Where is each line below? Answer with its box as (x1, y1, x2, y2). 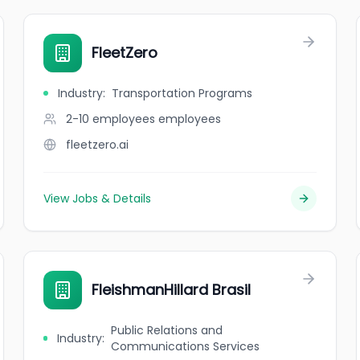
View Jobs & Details (43, 190, 152, 207)
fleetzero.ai (66, 137, 129, 153)
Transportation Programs (112, 85, 253, 101)
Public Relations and (111, 322, 223, 338)
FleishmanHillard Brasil (92, 280, 252, 300)
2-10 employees (66, 111, 156, 127)
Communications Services (111, 338, 260, 354)
